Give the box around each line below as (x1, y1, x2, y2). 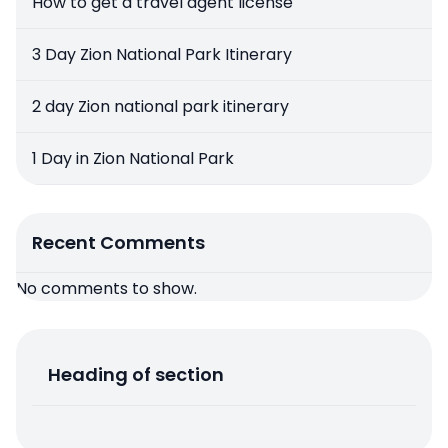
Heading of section (48, 362, 224, 388)
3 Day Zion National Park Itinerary (32, 43, 292, 67)
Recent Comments (32, 230, 205, 256)
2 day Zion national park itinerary (32, 95, 289, 119)
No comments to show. (16, 277, 197, 301)
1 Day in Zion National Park (32, 147, 234, 171)
